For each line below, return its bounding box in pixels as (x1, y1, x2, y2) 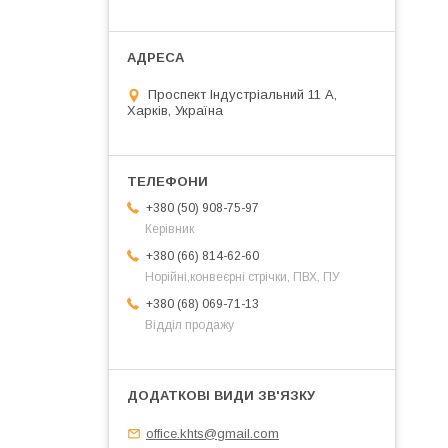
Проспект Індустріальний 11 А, (148, 87, 337, 103)
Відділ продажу (145, 318, 234, 333)
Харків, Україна (127, 103, 223, 119)
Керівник (145, 222, 194, 237)
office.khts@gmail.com (146, 425, 279, 441)
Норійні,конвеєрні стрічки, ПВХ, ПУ (145, 270, 340, 285)
